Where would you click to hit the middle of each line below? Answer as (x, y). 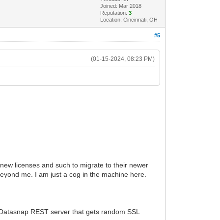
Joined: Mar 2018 (121, 6)
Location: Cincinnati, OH (129, 19)
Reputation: (115, 13)
